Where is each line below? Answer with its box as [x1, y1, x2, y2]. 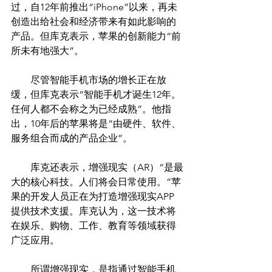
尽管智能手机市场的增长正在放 [11, 74, 166, 86]
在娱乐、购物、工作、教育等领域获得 [11, 220, 176, 232]
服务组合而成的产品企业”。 [11, 132, 132, 144]
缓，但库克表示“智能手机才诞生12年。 [11, 89, 181, 101]
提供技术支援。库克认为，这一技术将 [11, 205, 176, 217]
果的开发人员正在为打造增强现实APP [11, 191, 174, 203]
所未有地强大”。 [11, 45, 84, 57]
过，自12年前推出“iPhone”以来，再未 [11, 1, 177, 13]
